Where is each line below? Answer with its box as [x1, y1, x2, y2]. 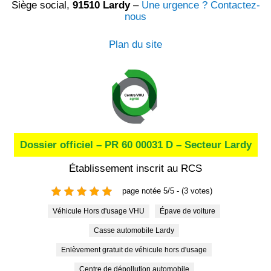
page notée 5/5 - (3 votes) [122, 186, 212, 196]
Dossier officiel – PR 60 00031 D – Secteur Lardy [19, 139, 252, 151]
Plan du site [109, 38, 162, 50]
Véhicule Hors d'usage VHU [57, 206, 145, 215]
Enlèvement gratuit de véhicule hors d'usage [66, 245, 207, 254]
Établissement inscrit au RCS [69, 162, 202, 174]
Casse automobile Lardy [99, 226, 174, 235]
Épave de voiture [165, 206, 215, 215]
